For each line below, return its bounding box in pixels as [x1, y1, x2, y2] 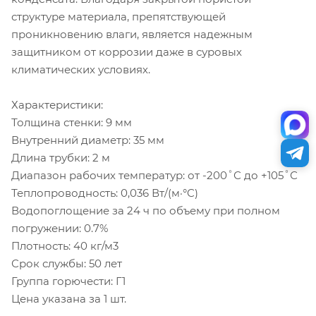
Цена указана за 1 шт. [11, 291, 126, 305]
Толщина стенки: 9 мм [11, 115, 132, 129]
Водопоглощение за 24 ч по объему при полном [11, 203, 280, 217]
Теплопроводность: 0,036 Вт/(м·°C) [11, 186, 198, 200]
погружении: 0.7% [11, 221, 108, 235]
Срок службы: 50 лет [11, 256, 122, 270]
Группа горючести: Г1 [11, 274, 126, 288]
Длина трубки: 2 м [11, 150, 110, 164]
